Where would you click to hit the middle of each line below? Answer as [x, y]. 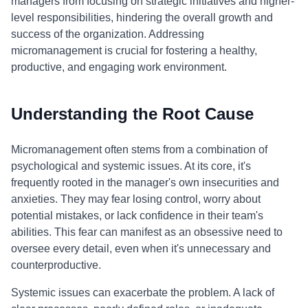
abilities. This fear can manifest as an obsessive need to [147, 232]
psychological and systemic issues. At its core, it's [131, 166]
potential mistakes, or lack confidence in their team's [137, 216]
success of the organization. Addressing [108, 34]
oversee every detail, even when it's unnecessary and [141, 249]
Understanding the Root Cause [132, 114]
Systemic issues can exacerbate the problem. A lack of [143, 293]
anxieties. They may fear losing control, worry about [136, 199]
